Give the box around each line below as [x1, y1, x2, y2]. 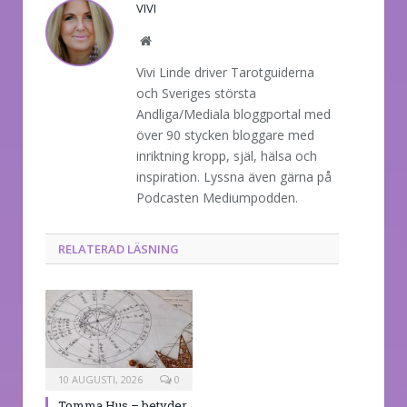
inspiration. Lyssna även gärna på [136, 168, 332, 186]
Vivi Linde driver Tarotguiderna [136, 64, 314, 82]
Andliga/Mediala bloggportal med [136, 105, 331, 124]
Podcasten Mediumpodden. [136, 189, 298, 207]
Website [150, 34, 191, 47]
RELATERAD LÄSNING [58, 241, 179, 258]
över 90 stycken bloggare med [136, 126, 314, 144]
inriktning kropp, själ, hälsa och [136, 147, 317, 165]
